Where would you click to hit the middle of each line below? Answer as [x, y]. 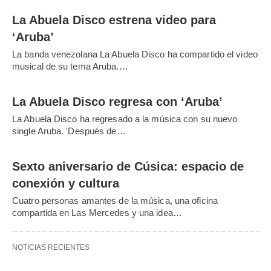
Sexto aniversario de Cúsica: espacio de [128, 166]
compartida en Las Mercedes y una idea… [97, 212]
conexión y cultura [66, 183]
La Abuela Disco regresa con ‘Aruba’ [117, 101]
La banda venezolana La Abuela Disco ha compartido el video [135, 54]
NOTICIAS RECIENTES [51, 247]
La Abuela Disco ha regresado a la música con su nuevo [125, 119]
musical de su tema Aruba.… [70, 66]
